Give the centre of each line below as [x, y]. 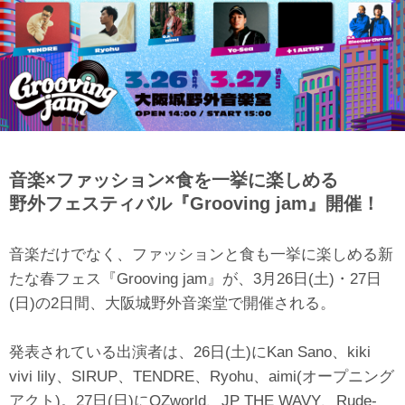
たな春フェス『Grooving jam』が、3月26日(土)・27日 [195, 279]
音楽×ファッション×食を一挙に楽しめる [174, 180]
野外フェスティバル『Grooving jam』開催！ [194, 204]
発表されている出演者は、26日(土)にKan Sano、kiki [190, 352]
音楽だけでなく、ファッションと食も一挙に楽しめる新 [201, 254]
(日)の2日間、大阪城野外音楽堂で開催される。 [172, 303]
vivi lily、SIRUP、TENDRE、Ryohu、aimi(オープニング [202, 377]
